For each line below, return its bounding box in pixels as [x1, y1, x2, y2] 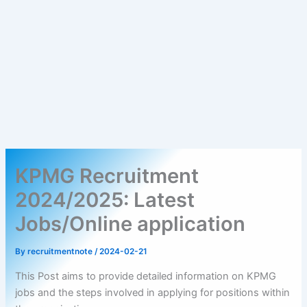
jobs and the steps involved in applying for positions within [15, 286, 291, 299]
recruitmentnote [27, 247, 95, 257]
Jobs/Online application [15, 212, 246, 236]
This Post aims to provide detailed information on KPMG [15, 269, 277, 282]
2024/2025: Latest [15, 188, 195, 212]
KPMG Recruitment [15, 164, 199, 188]
